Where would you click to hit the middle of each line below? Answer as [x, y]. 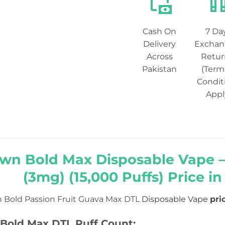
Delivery [160, 44]
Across [159, 56]
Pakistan [160, 69]
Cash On [160, 31]
